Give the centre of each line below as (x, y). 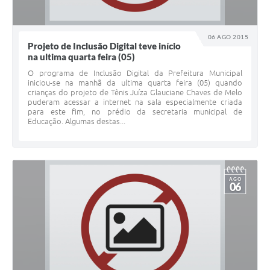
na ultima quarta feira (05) (81, 57)
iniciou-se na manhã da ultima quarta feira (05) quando (135, 83)
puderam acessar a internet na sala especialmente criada (135, 102)
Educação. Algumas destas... (77, 121)
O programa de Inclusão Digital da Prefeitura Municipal (135, 73)
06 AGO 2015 (228, 37)
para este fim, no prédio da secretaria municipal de (135, 112)
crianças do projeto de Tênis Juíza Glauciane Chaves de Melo (135, 93)
